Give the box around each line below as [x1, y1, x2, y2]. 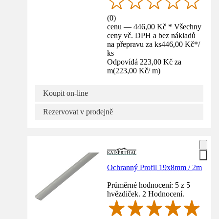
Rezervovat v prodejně [43, 107, 113, 116]
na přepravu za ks [107, 40, 162, 48]
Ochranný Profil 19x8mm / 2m [107, 163, 202, 172]
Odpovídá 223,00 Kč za [107, 57, 182, 66]
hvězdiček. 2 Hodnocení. [107, 189, 185, 198]
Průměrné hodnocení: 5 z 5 [107, 180, 191, 189]
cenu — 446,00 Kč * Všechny [107, 22, 202, 31]
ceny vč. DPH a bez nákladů [107, 31, 196, 40]
